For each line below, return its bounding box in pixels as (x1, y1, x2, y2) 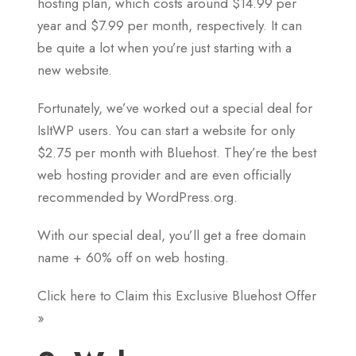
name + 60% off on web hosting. (37, 247, 229, 267)
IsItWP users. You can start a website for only (37, 120, 295, 140)
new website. (37, 60, 112, 79)
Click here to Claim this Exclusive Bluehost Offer (37, 285, 316, 305)
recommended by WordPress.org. (37, 187, 238, 207)
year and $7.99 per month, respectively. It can (37, 15, 302, 35)
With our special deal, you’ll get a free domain (37, 225, 306, 245)
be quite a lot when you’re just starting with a (37, 37, 292, 57)
